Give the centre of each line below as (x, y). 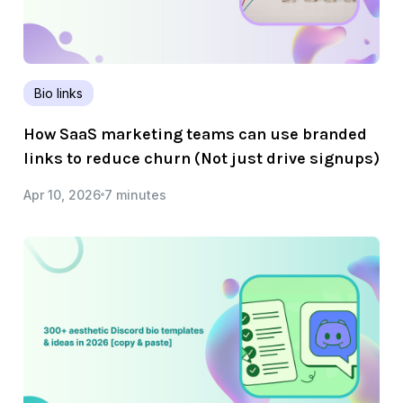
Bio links (58, 93)
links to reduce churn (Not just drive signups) (201, 158)
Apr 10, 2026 (62, 194)
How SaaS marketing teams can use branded (195, 134)
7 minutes (135, 194)
